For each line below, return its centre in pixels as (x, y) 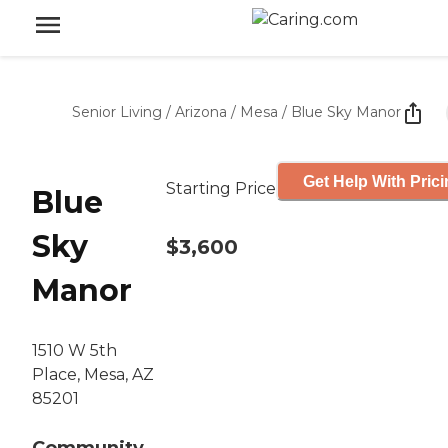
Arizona (201, 112)
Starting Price (221, 188)
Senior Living (117, 112)
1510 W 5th (74, 351)
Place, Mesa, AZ (93, 375)
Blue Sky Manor (346, 112)
